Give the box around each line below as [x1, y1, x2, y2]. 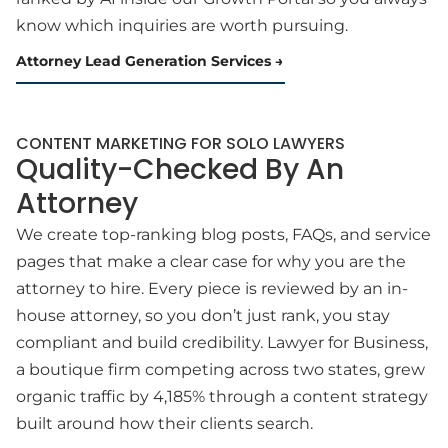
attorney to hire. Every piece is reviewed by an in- [16, 279, 408, 298]
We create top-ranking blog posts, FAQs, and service [16, 225, 431, 244]
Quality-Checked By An [16, 150, 344, 189]
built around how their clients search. [16, 414, 313, 433]
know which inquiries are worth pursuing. [16, 16, 348, 35]
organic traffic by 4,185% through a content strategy [16, 387, 428, 406]
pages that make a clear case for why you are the [16, 252, 406, 271]
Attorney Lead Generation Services [16, 52, 271, 70]
